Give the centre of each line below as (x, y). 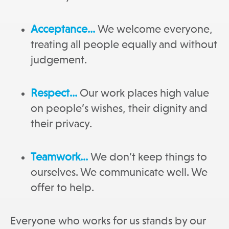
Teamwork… (61, 157)
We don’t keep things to (149, 157)
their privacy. (61, 124)
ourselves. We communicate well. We (119, 173)
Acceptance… (64, 29)
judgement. (59, 60)
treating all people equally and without (124, 45)
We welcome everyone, (155, 29)
